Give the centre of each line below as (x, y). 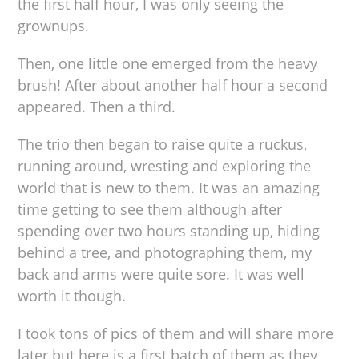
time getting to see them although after (150, 209)
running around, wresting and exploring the (165, 165)
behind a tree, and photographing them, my (165, 252)
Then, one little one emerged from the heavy (168, 63)
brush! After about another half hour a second (173, 85)
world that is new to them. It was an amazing (169, 187)
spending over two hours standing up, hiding (169, 230)
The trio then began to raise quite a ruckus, (163, 144)
